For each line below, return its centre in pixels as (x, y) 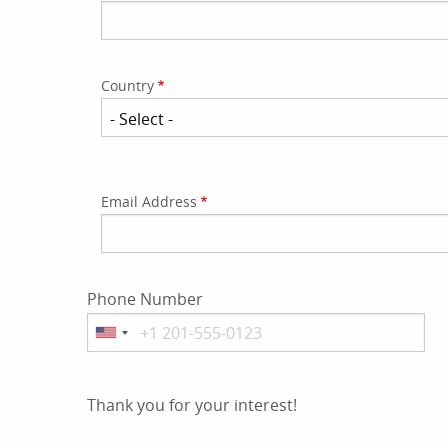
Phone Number (145, 299)
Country (127, 85)
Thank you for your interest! (192, 405)
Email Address (148, 202)
